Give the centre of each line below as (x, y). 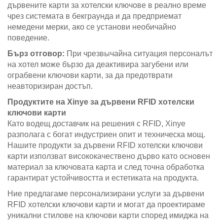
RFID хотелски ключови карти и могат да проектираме (106, 204)
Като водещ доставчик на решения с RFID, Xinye (96, 124)
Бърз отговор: (37, 54)
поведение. (28, 38)
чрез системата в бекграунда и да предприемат (94, 16)
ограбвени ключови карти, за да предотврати (90, 75)
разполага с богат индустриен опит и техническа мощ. (106, 134)
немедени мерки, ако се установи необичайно (92, 27)
